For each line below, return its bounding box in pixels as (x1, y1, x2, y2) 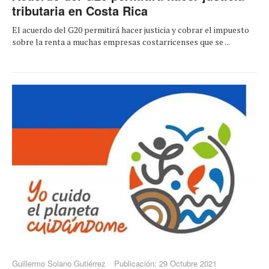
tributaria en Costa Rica (12, 2, 148, 20)
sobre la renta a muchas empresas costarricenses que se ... (12, 36, 230, 48)
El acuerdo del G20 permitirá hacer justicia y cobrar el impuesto (12, 24, 249, 36)
